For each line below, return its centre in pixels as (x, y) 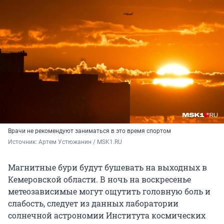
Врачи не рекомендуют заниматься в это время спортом (89, 131)
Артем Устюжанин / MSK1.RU (80, 142)
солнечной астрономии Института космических (107, 215)
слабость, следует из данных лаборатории (93, 203)
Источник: (23, 142)
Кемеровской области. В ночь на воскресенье (99, 179)
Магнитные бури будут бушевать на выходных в (107, 167)
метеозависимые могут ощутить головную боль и (109, 191)
